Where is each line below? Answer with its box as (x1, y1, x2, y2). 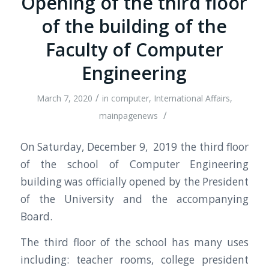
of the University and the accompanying (20, 192, 249, 206)
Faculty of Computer (45, 37, 223, 62)
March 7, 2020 (36, 92, 92, 104)
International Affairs (153, 92, 230, 104)
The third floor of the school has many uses (20, 235, 249, 250)
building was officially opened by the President (20, 174, 249, 189)
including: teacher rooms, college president (20, 253, 249, 267)
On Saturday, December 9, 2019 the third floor (20, 139, 249, 154)
